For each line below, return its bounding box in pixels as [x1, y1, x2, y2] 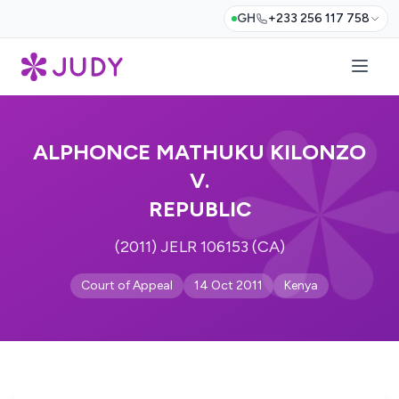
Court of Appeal [81, 278, 173, 293]
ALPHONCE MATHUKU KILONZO [33, 139, 366, 165]
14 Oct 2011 [194, 278, 263, 293]
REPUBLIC [148, 196, 251, 222]
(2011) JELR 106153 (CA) [114, 237, 285, 256]
